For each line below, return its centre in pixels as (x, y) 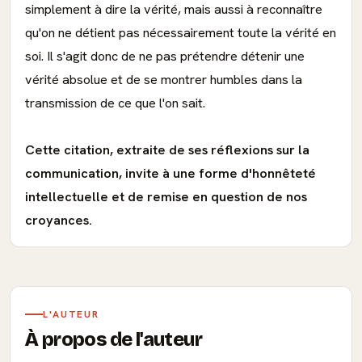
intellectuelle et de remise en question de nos (166, 197)
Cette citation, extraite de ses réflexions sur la (167, 150)
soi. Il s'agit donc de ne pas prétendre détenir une (165, 56)
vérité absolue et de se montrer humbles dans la (164, 80)
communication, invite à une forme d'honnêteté (170, 173)
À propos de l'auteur (114, 339)
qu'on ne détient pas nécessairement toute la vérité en (181, 33)
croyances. (59, 220)
